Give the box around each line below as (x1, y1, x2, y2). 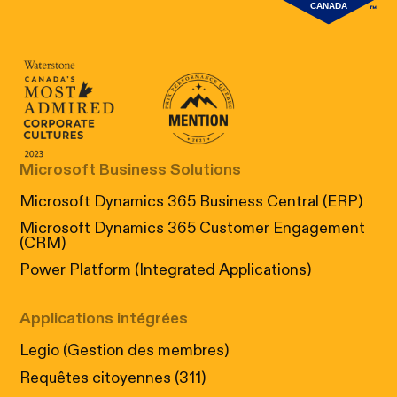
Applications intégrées (19, 311, 189, 328)
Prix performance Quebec (148, 107, 378, 128)
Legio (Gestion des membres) (19, 343, 230, 360)
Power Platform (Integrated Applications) (19, 262, 312, 279)
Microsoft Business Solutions (19, 161, 242, 178)
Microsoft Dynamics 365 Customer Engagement (19, 220, 366, 237)
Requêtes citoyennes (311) (19, 370, 206, 386)
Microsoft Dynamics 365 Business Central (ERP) (19, 193, 363, 210)
